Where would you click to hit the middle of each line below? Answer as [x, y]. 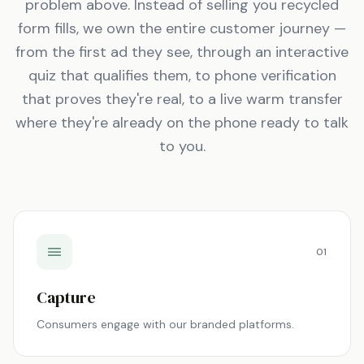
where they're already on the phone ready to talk [182, 123]
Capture [66, 297]
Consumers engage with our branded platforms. [165, 324]
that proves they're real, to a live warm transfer [182, 99]
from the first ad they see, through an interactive [182, 52]
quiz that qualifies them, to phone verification [182, 76]
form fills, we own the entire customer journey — [182, 28]
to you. [182, 146]
